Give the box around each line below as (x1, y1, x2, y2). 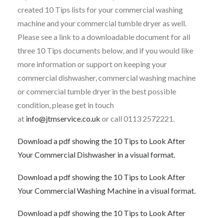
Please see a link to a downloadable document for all (18, 32, 190, 41)
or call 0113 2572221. (100, 114, 175, 123)
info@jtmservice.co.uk (26, 114, 100, 123)
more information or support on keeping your (18, 59, 167, 69)
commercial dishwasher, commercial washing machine (18, 73, 196, 82)
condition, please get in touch (18, 100, 114, 109)
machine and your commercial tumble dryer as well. (18, 18, 186, 28)
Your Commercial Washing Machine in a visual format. (18, 186, 196, 195)
